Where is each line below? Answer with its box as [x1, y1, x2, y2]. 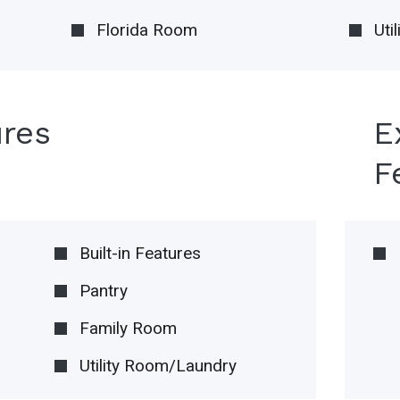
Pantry [79, 280, 129, 302]
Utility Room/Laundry [79, 355, 237, 377]
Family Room [79, 318, 178, 339]
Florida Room [96, 20, 197, 41]
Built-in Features [79, 243, 202, 264]
